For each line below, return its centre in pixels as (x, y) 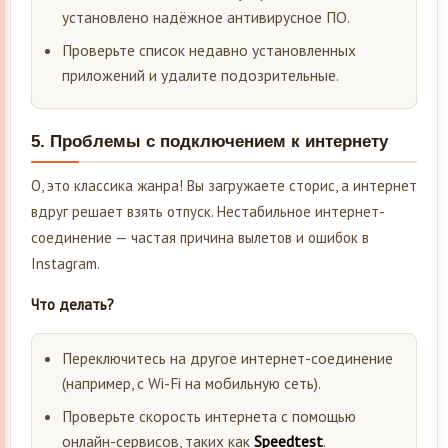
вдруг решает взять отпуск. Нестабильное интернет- (208, 211)
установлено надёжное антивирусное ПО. (206, 16)
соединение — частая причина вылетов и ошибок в (200, 237)
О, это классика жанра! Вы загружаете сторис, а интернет (224, 185)
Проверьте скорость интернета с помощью (209, 415)
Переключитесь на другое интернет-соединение (227, 357)
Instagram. (65, 263)
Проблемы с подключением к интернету (219, 141)
